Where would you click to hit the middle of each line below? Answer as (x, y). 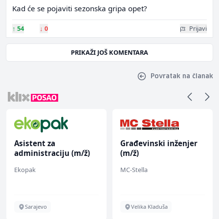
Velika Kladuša (149, 207)
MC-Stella (134, 170)
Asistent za (35, 143)
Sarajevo (36, 207)
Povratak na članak (182, 76)
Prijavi (198, 28)
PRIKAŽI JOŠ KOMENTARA (109, 52)
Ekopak (25, 170)
